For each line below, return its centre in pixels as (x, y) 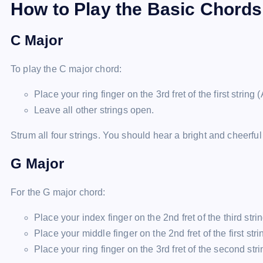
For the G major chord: (58, 192)
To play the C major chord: (66, 69)
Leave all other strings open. (94, 110)
